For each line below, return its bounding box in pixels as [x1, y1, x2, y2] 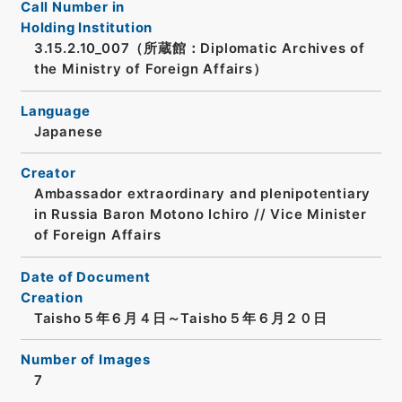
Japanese [33, 123, 103, 140]
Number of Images [20, 352, 151, 369]
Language [20, 102, 91, 119]
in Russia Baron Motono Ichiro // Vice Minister [33, 206, 367, 223]
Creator [20, 165, 76, 182]
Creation [20, 289, 83, 306]
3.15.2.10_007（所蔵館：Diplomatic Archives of [33, 40, 366, 57]
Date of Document [20, 268, 151, 285]
